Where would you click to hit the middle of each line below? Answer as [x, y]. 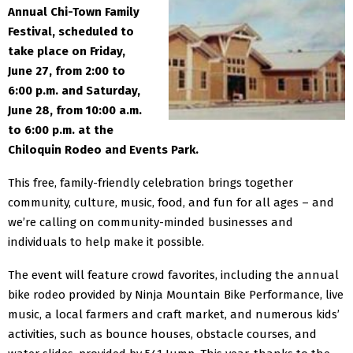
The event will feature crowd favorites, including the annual [173, 275]
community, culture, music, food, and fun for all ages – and [171, 202]
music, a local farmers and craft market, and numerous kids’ [174, 314]
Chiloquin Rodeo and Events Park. [103, 149]
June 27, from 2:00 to [67, 71]
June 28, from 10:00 [63, 110]
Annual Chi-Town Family [74, 11]
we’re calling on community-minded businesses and [150, 222]
